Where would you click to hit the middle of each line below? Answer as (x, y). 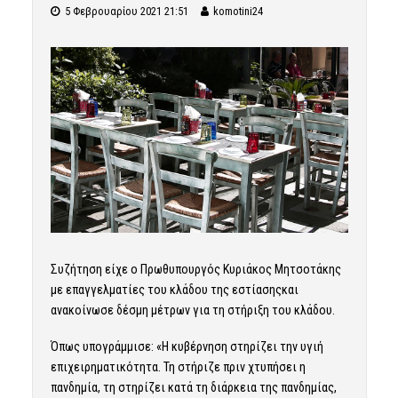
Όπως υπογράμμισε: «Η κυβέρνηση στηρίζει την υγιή (187, 347)
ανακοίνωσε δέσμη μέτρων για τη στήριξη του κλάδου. (192, 310)
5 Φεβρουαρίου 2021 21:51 (126, 11)
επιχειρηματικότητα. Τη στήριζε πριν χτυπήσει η (178, 367)
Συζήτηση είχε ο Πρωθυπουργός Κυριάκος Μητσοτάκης (195, 270)
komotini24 (238, 11)
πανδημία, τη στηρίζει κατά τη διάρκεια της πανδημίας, (193, 388)
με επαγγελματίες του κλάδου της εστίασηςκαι (174, 290)
